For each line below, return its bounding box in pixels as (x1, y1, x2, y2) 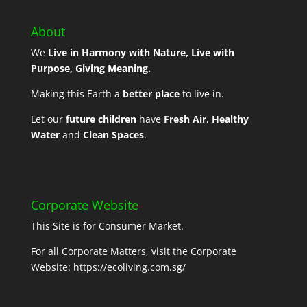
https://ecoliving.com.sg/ (73, 260, 186, 274)
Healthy (211, 112, 249, 125)
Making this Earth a (30, 86, 123, 100)
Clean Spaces (82, 127, 144, 141)
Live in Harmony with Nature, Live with (47, 45, 234, 59)
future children (65, 112, 136, 125)
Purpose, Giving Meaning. (30, 61, 153, 75)
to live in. (179, 86, 224, 100)
